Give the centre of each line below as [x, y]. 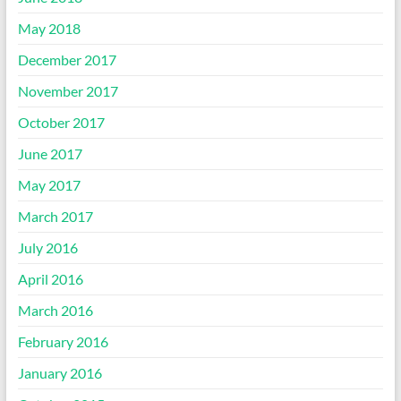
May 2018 [49, 28]
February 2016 [63, 341]
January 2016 [60, 373]
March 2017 [55, 216]
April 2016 [50, 279]
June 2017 [50, 154]
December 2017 [67, 60]
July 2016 [47, 247]
